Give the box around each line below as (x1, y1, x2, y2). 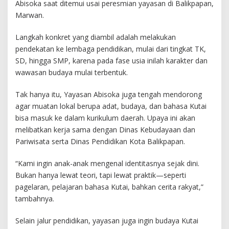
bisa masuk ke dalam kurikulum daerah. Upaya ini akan (15, 113, 195, 123)
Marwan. (15, 10, 44, 20)
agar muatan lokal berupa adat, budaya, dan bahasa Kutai (15, 101, 207, 111)
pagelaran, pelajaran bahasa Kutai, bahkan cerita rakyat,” (15, 182, 203, 192)
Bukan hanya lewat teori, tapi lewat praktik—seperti (15, 170, 186, 180)
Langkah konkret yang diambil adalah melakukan (15, 32, 176, 42)
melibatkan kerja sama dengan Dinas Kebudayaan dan (15, 125, 195, 135)
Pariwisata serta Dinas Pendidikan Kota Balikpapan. (15, 136, 185, 147)
